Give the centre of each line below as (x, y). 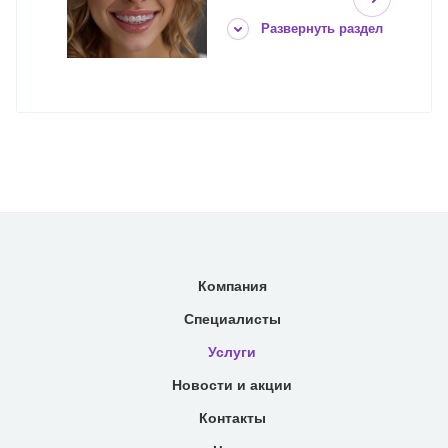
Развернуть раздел (322, 29)
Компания (232, 286)
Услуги (232, 352)
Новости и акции (232, 385)
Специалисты (232, 319)
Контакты (232, 418)
